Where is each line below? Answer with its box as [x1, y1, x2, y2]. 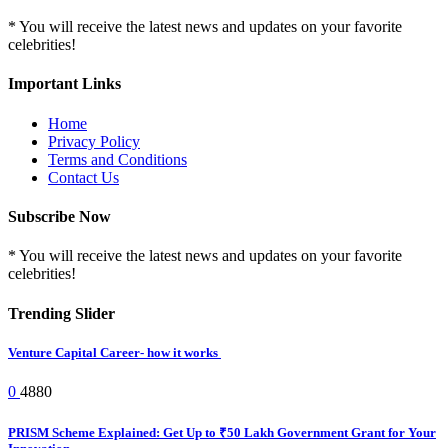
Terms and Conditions [48, 150, 187, 168]
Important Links [8, 75, 121, 93]
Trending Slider [8, 304, 115, 322]
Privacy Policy [48, 132, 140, 150]
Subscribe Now [8, 207, 111, 225]
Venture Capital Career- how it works [8, 344, 221, 360]
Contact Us [48, 168, 119, 186]
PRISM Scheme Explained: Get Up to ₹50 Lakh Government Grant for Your [8, 425, 436, 441]
